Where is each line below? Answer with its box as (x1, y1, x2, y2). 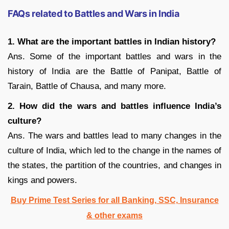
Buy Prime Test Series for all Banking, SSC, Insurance (10, 195, 219, 204)
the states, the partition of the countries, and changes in (8, 160, 221, 170)
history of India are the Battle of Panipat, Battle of (8, 66, 221, 76)
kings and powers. (8, 175, 77, 185)
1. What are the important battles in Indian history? (8, 36, 216, 47)
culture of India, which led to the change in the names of (8, 145, 221, 155)
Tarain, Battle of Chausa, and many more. (8, 81, 166, 91)
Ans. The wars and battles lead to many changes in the (8, 130, 221, 141)
